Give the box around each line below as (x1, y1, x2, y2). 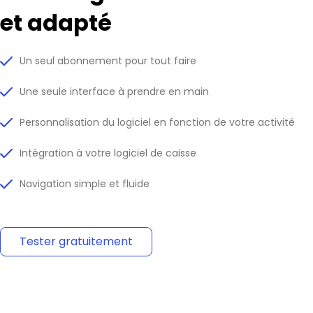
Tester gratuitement (20, 233, 133, 250)
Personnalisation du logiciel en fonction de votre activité (20, 115, 296, 130)
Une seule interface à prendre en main (20, 85, 210, 99)
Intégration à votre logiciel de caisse (20, 146, 197, 161)
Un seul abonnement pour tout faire (20, 54, 197, 68)
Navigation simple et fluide (20, 177, 150, 191)
